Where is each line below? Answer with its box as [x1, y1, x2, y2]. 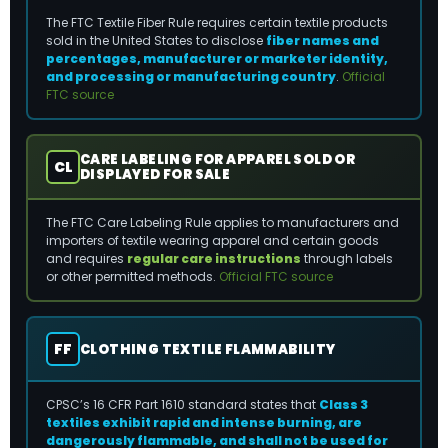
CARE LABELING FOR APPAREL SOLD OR [80, 150, 356, 169]
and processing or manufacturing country [46, 68, 336, 85]
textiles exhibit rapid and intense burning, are [46, 414, 362, 431]
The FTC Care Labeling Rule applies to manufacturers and [46, 214, 399, 231]
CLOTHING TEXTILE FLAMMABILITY [80, 339, 336, 359]
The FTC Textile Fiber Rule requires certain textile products [46, 14, 388, 31]
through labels [301, 250, 393, 267]
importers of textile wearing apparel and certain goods [46, 232, 379, 249]
